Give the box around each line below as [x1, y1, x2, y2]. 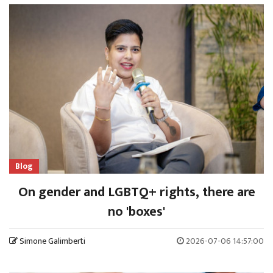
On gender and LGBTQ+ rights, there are [18, 181, 255, 204]
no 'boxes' [108, 200, 165, 224]
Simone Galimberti [19, 234, 85, 249]
